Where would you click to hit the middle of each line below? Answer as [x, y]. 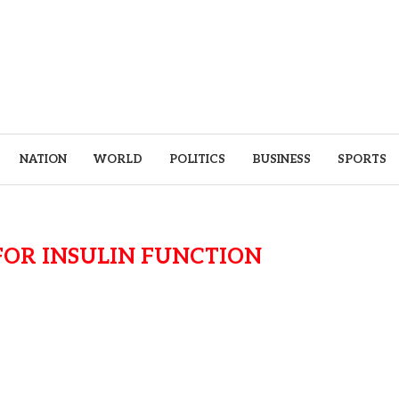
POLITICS [197, 159]
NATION [43, 159]
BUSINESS [281, 159]
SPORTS [362, 159]
